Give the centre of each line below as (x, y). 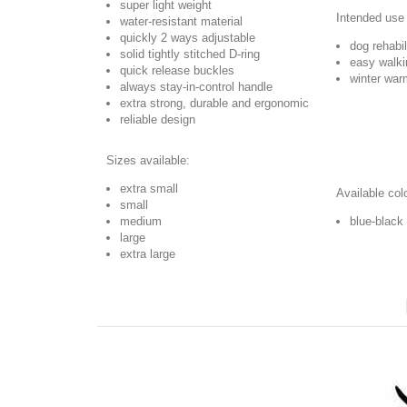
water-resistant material (181, 21)
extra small (149, 189)
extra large (148, 254)
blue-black (377, 221)
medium (141, 221)
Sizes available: (148, 160)
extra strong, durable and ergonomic (214, 103)
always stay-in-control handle (196, 87)
